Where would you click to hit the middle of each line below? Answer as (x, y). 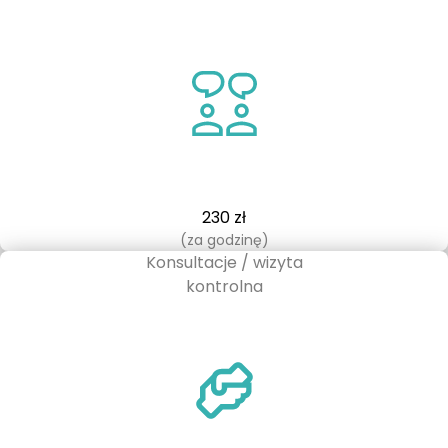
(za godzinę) (224, 240)
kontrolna (224, 286)
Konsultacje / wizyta (224, 262)
